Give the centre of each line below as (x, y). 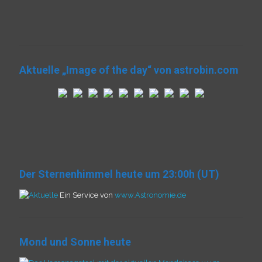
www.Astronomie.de (150, 195)
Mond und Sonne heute (75, 242)
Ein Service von (87, 195)
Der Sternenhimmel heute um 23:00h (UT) (119, 174)
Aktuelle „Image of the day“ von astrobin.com (129, 70)
